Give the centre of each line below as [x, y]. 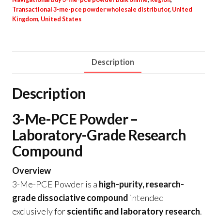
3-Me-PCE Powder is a [55, 184]
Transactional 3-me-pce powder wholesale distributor [91, 9]
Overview [31, 171]
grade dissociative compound [70, 198]
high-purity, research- [141, 184]
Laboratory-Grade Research [99, 135]
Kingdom [25, 19]
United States [61, 19]
